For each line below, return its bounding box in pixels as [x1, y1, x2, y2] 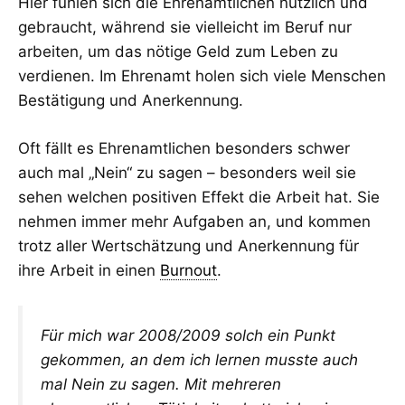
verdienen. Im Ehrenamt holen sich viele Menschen [18, 67, 386, 86]
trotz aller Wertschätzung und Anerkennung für [18, 236, 359, 255]
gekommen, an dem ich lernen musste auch [41, 351, 358, 370]
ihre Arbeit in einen [18, 260, 160, 279]
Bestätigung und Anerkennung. [18, 91, 243, 110]
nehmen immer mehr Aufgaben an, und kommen [18, 212, 371, 231]
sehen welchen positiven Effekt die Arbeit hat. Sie [18, 187, 380, 206]
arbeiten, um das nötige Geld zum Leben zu [18, 42, 338, 61]
